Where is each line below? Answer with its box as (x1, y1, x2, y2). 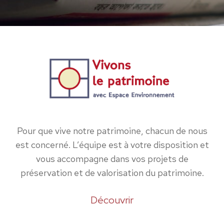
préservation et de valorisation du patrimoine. (20, 167, 204, 179)
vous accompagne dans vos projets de (35, 153, 188, 165)
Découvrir (90, 193, 133, 207)
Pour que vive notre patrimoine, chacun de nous (16, 125, 207, 137)
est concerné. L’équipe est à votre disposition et (15, 139, 209, 151)
